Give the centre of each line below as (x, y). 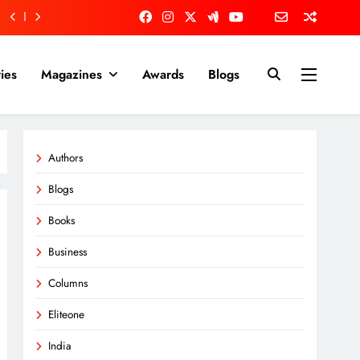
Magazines (71, 75)
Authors (66, 158)
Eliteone (67, 315)
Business (68, 252)
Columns (68, 283)
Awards (163, 75)
